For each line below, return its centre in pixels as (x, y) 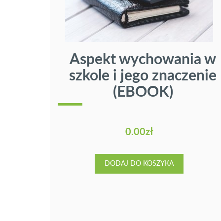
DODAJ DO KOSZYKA (139, 164)
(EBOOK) (143, 92)
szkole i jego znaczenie (143, 76)
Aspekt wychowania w (143, 60)
